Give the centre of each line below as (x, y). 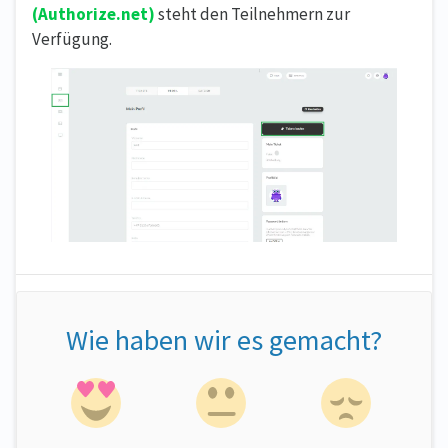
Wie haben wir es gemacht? (224, 340)
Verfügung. (72, 38)
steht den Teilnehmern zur (252, 13)
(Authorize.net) (93, 13)
